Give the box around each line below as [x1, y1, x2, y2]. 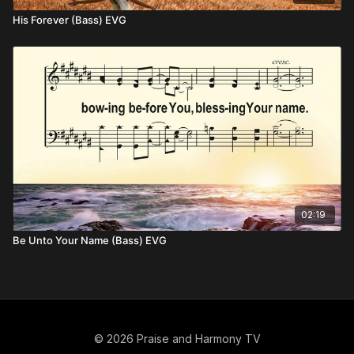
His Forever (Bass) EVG [13, 13, 126, 26]
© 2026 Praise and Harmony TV [93, 332, 261, 345]
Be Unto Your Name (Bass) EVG [13, 233, 167, 247]
